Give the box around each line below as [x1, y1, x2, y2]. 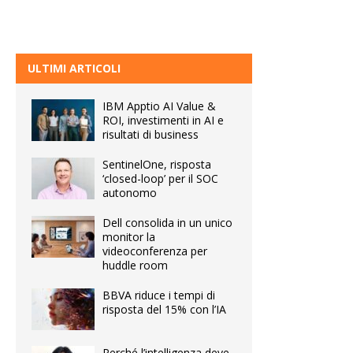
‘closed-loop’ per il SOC [102, 170, 218, 186]
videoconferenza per [102, 243, 207, 258]
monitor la [102, 229, 155, 244]
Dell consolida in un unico [102, 214, 232, 230]
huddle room [102, 257, 168, 273]
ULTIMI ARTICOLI [28, 60, 121, 76]
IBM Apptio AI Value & [102, 98, 216, 113]
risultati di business [102, 126, 199, 142]
